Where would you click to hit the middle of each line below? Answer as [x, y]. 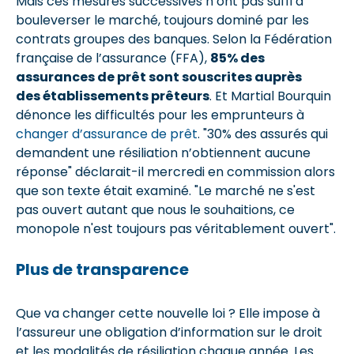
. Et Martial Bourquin [270, 96]
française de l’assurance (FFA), [113, 58]
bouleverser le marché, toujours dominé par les [162, 20]
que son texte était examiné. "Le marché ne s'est [166, 191]
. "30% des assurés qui [263, 134]
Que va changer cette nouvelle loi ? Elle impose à [168, 313]
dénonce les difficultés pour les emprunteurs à [160, 115]
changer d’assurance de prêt [107, 134]
